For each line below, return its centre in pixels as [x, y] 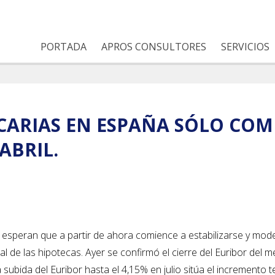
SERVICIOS [245, 47]
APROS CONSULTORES [154, 47]
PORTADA [64, 47]
